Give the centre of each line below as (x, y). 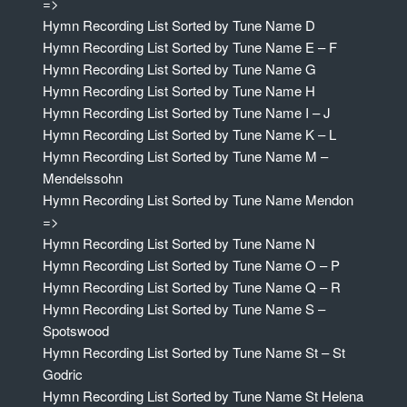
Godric (62, 374)
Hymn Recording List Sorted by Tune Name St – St (194, 352)
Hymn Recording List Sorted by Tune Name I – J (186, 113)
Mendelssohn (82, 178)
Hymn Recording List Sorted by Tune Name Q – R (191, 287)
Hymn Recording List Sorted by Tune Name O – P (191, 265)
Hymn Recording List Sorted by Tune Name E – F (189, 47)
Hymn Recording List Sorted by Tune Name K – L (189, 134)
